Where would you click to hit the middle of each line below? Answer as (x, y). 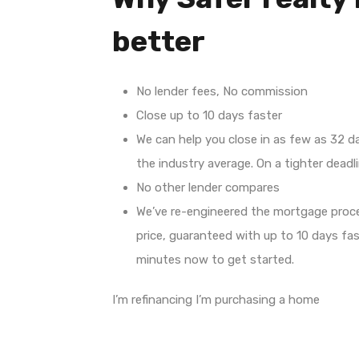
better (159, 41)
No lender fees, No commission (222, 91)
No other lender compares (208, 187)
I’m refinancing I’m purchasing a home (216, 299)
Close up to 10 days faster (209, 115)
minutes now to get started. (215, 259)
